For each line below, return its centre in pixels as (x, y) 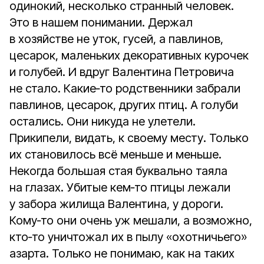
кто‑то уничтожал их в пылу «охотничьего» (128, 237)
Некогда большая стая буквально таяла (118, 171)
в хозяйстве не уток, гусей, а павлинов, (116, 39)
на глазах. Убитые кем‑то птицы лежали (120, 187)
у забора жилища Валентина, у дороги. (116, 204)
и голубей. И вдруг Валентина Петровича (122, 72)
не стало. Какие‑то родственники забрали (125, 88)
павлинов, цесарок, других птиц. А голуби (124, 105)
